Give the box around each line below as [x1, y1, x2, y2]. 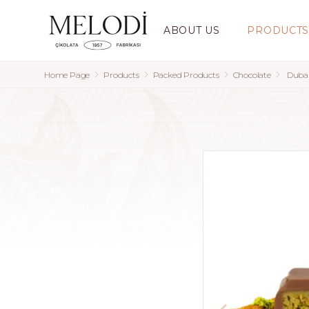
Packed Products [152, 69, 219, 80]
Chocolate [232, 69, 271, 80]
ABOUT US [163, 24, 220, 37]
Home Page [44, 69, 90, 80]
